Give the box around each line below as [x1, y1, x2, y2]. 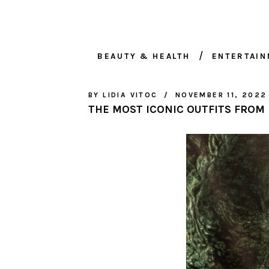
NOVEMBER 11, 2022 [175, 91, 267, 100]
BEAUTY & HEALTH [97, 52, 190, 61]
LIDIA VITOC [103, 91, 158, 100]
